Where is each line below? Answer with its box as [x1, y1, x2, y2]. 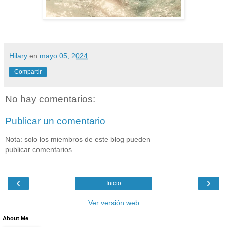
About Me [3, 215, 28, 221]
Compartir [14, 68, 42, 75]
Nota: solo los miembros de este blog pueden [5, 135, 150, 143]
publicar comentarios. [5, 145, 74, 154]
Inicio [106, 180, 121, 187]
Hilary [9, 51, 27, 60]
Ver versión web [88, 199, 139, 207]
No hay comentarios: [5, 93, 95, 104]
